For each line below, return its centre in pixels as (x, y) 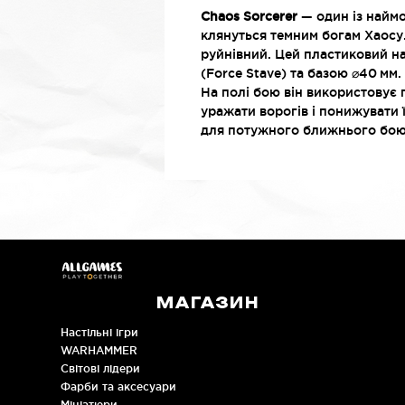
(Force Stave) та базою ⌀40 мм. (301, 73)
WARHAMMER (99, 350)
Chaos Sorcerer (249, 16)
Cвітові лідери (101, 368)
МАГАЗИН (207, 303)
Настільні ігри (100, 332)
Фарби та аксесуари (119, 386)
